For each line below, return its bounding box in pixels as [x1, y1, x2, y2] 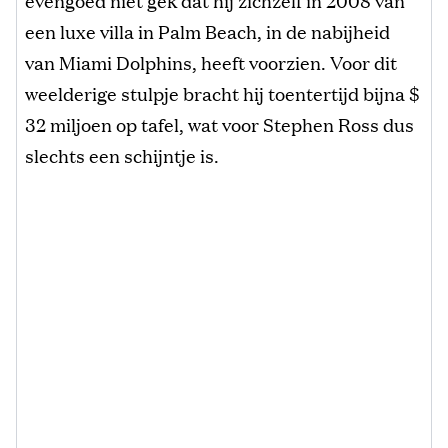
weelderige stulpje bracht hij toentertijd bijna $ [25, 80, 420, 107]
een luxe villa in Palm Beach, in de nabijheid [25, 18, 390, 45]
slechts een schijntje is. [25, 142, 219, 169]
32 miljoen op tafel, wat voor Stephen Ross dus [25, 111, 414, 138]
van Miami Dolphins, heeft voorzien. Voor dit [25, 49, 397, 76]
